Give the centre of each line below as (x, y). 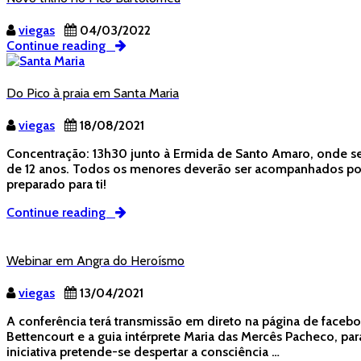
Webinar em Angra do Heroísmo (95, 260)
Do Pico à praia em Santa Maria (93, 93)
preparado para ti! (56, 185)
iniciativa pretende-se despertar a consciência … (143, 351)
